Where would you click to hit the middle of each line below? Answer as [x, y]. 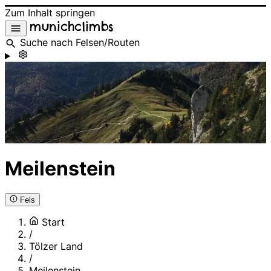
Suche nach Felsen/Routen [80, 43]
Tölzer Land [56, 247]
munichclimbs [72, 26]
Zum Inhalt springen [50, 13]
